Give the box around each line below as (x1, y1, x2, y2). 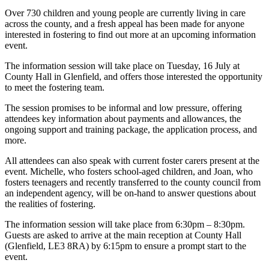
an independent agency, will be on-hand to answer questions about (5, 188, 256, 199)
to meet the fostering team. (5, 82, 104, 93)
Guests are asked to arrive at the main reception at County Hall (5, 230, 241, 241)
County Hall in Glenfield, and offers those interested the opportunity (5, 71, 262, 82)
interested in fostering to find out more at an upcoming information (5, 29, 256, 40)
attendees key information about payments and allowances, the (5, 113, 241, 124)
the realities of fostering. (5, 199, 95, 210)
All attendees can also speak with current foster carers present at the (5, 156, 259, 166)
